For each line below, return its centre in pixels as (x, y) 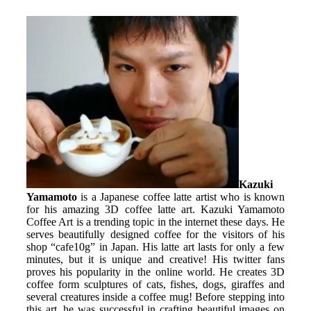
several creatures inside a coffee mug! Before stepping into (155, 296)
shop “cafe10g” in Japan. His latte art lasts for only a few (155, 246)
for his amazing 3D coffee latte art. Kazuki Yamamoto (155, 209)
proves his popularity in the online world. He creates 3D (155, 271)
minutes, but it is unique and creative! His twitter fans (155, 259)
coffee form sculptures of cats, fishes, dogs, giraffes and (155, 284)
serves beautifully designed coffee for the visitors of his (155, 234)
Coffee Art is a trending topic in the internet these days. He (155, 221)
